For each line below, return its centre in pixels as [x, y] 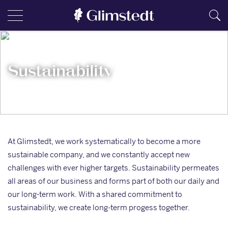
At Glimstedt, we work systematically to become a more [104, 141]
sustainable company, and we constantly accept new [99, 154]
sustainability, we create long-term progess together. [99, 207]
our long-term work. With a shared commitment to [95, 194]
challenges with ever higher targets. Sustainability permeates [113, 168]
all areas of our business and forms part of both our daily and [113, 181]
